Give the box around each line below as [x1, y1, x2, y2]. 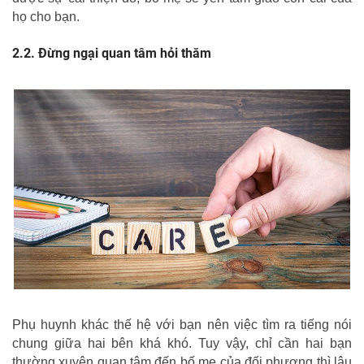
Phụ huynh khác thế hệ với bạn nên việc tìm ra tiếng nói [12, 318, 352, 331]
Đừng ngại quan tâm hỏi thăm [38, 45, 211, 61]
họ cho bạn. [12, 9, 80, 24]
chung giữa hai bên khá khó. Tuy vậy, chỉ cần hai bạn [12, 336, 352, 350]
